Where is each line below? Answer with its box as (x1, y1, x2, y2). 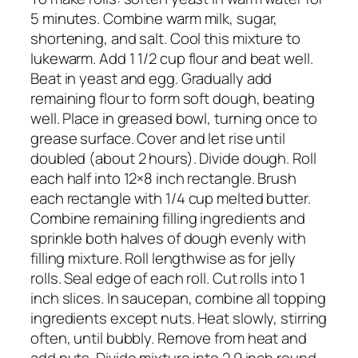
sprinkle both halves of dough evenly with (30, 227, 306, 249)
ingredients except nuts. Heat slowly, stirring (30, 307, 328, 328)
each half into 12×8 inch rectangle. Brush (30, 167, 296, 189)
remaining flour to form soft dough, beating (30, 87, 315, 109)
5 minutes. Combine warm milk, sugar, (30, 7, 278, 29)
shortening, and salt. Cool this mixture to (30, 27, 300, 49)
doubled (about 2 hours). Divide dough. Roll (30, 147, 316, 169)
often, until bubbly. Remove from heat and (30, 327, 307, 348)
